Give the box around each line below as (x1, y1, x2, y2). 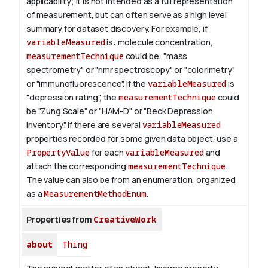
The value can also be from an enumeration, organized (26, 174, 236, 186)
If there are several (68, 119, 142, 131)
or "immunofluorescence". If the (26, 78, 148, 90)
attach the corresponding (26, 160, 128, 172)
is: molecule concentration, (105, 36, 213, 48)
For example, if (151, 23, 208, 35)
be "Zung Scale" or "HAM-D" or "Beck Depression (26, 105, 213, 117)
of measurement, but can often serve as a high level (26, 9, 227, 21)
